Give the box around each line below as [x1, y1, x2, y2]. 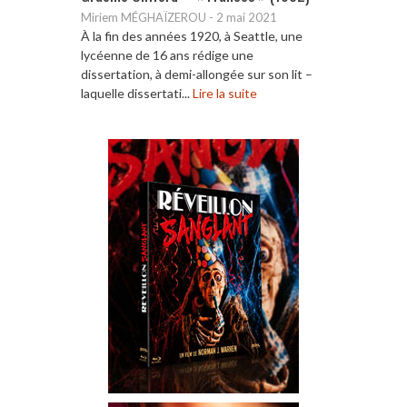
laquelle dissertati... [81, 84, 193, 101]
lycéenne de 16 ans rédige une [81, 46, 253, 63]
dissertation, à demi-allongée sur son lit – [81, 65, 313, 82]
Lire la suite [193, 84, 257, 101]
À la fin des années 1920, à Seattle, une [81, 27, 303, 44]
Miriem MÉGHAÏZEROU [81, 9, 206, 25]
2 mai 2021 [216, 9, 277, 25]
